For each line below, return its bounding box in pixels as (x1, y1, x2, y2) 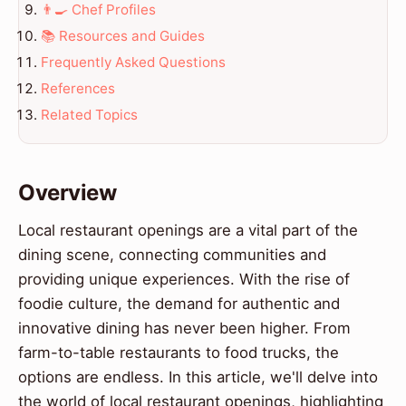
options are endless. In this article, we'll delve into (18, 368, 378, 387)
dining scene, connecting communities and (18, 246, 326, 265)
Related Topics (41, 105, 138, 123)
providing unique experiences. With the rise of (18, 270, 350, 289)
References (41, 79, 115, 97)
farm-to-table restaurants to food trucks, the (18, 343, 339, 362)
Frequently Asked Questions (41, 53, 226, 71)
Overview (18, 179, 117, 207)
